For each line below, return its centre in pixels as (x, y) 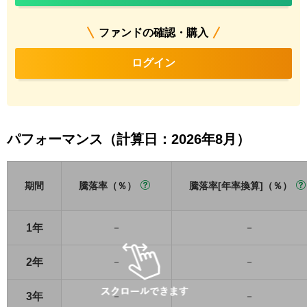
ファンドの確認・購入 (153, 33)
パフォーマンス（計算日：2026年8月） (128, 139)
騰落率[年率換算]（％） (241, 186)
